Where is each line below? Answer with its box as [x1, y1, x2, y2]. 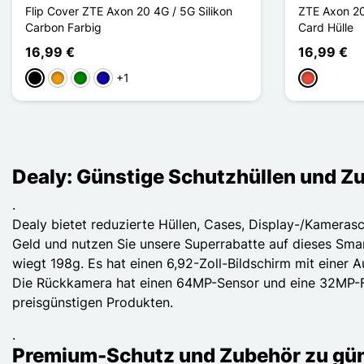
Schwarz [28, 71, 74, 86]
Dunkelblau [96, 71, 155, 86]
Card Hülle [298, 19, 353, 34]
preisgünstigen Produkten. [12, 293, 173, 310]
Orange [50, 71, 90, 86]
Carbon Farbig [25, 19, 102, 34]
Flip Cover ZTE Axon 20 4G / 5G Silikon [25, 3, 232, 18]
